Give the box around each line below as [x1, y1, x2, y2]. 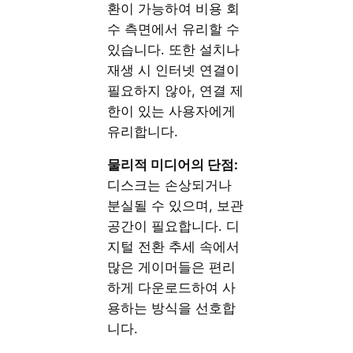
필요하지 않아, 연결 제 [107, 82, 244, 98]
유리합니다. [107, 123, 179, 139]
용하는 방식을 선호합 [107, 300, 236, 317]
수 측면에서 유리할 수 [107, 20, 240, 37]
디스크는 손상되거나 [107, 177, 232, 194]
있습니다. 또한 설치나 [107, 41, 240, 58]
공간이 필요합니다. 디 [107, 218, 240, 235]
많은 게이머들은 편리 [107, 259, 236, 276]
